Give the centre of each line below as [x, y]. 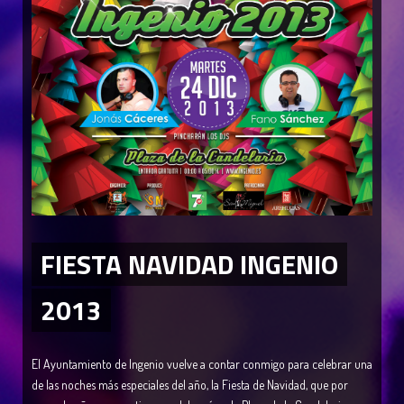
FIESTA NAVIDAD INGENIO [189, 264]
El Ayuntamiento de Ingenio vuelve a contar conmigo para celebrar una [202, 363]
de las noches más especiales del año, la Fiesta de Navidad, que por [190, 384]
